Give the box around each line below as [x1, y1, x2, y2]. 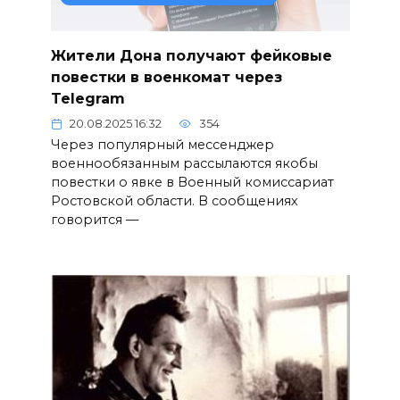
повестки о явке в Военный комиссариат [50, 173, 334, 190]
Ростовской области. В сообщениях [50, 192, 298, 209]
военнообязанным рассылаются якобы [50, 154, 318, 171]
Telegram [50, 89, 125, 107]
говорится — [50, 211, 138, 228]
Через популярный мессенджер [50, 136, 274, 153]
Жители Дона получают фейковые [50, 46, 332, 64]
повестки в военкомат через [50, 68, 282, 86]
